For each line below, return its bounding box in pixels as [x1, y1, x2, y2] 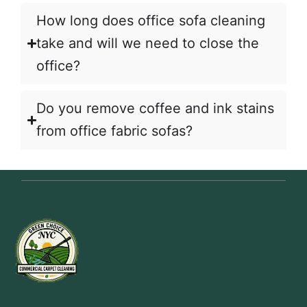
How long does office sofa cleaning [36, 12, 266, 29]
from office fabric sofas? [36, 123, 193, 140]
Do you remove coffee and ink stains [36, 100, 275, 117]
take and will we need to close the [36, 35, 260, 52]
